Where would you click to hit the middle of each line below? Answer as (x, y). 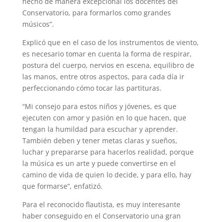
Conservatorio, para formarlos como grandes (96, 12)
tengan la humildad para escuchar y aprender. (100, 129)
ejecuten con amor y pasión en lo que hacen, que (104, 117)
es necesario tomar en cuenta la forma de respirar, (107, 54)
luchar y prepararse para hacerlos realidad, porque (108, 152)
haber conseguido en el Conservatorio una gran (101, 216)
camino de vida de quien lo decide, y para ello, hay (107, 174)
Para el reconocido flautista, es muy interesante (101, 204)
